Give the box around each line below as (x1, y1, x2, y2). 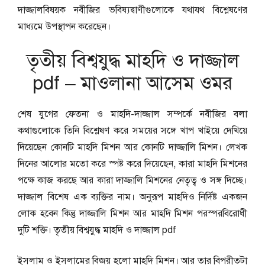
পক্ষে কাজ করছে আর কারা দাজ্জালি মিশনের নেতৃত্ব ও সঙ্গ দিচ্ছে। (18, 174, 247, 186)
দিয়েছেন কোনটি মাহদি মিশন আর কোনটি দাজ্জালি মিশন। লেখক (18, 141, 247, 153)
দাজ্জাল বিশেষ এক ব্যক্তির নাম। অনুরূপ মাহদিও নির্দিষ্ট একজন (18, 191, 247, 203)
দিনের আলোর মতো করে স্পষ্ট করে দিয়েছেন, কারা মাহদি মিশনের (18, 158, 247, 170)
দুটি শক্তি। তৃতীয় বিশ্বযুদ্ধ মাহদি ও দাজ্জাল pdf (18, 224, 176, 236)
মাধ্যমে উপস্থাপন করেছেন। (18, 21, 111, 33)
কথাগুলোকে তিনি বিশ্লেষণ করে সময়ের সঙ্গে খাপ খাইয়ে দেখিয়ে (18, 125, 247, 137)
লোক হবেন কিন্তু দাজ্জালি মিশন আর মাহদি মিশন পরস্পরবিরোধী (18, 208, 247, 219)
